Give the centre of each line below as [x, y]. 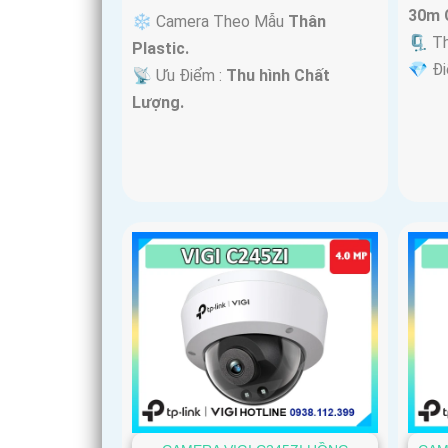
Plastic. [160, 49]
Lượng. [158, 103]
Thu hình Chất [278, 76]
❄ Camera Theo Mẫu [210, 22]
